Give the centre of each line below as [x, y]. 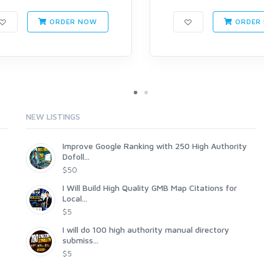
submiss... [80, 240]
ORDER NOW [72, 22]
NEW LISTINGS [53, 117]
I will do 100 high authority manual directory [146, 230]
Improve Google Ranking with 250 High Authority [155, 146]
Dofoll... [76, 157]
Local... [75, 199]
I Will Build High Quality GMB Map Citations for [150, 188]
